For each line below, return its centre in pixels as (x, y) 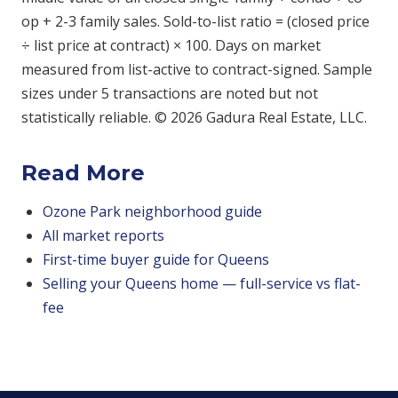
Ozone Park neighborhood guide (152, 211)
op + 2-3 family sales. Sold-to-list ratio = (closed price (195, 21)
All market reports (103, 235)
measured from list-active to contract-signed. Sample (197, 69)
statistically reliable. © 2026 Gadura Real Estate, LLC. (194, 117)
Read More (83, 173)
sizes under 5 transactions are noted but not (170, 93)
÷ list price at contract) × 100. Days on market (171, 45)
